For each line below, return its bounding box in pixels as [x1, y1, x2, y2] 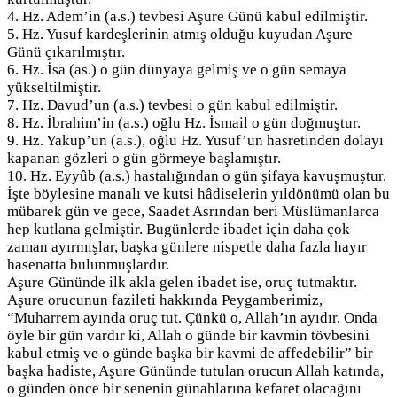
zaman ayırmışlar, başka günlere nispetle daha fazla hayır [7, 238, 367, 256]
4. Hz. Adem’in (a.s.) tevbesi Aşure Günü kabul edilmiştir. [7, 8, 368, 26]
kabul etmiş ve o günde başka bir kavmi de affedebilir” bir [7, 345, 373, 362]
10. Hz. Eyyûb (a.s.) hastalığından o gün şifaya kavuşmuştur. [7, 167, 386, 185]
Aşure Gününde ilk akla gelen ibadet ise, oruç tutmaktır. [7, 274, 357, 292]
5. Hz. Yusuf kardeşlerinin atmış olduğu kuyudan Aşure [7, 26, 353, 43]
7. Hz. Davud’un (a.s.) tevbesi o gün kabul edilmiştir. [7, 97, 338, 114]
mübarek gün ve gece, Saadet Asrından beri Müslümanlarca [7, 203, 379, 221]
